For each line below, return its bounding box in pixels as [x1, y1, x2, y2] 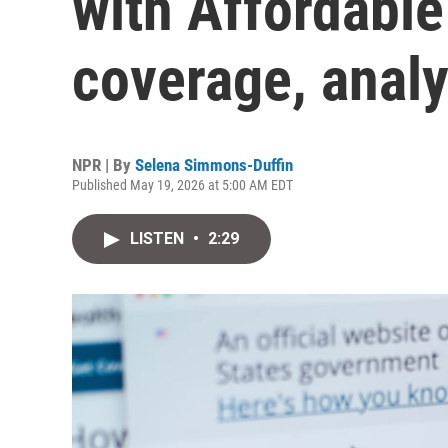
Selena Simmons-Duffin [135, 155, 293, 175]
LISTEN [130, 229, 188, 248]
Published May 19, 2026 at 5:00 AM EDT [72, 177, 293, 193]
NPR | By [72, 155, 135, 175]
